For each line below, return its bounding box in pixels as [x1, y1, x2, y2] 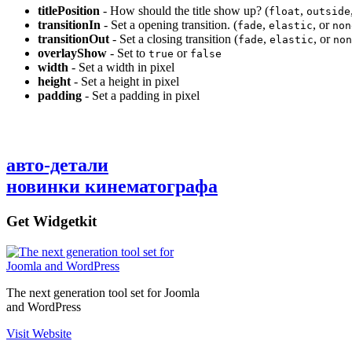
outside [306, 5, 350, 18]
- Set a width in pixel [68, 60, 174, 75]
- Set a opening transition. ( [101, 18, 237, 32]
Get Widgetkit [6, 213, 97, 230]
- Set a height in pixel [71, 75, 179, 89]
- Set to [107, 46, 148, 60]
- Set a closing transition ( [109, 32, 238, 46]
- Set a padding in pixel [82, 89, 200, 103]
